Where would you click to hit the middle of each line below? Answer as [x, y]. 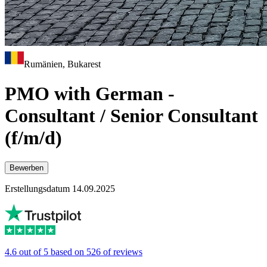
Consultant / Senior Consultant [131, 115]
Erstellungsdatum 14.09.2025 [60, 189]
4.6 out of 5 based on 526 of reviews [74, 252]
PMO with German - [90, 93]
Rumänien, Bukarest [62, 64]
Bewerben [27, 168]
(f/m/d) [33, 137]
